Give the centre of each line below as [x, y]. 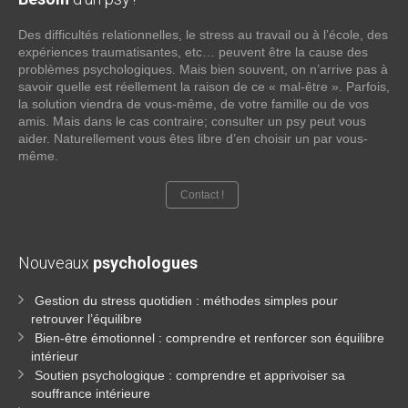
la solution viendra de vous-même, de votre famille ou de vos [194, 104]
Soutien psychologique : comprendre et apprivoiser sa [190, 376]
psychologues [145, 263]
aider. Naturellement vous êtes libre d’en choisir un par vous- [193, 139]
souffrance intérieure [91, 394]
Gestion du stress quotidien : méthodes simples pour [186, 301]
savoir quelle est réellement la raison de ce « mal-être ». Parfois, [204, 87]
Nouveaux [56, 263]
